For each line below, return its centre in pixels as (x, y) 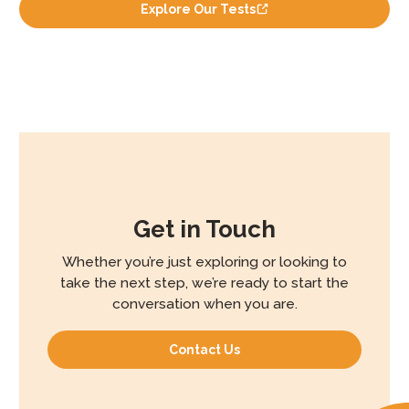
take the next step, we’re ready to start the (204, 282)
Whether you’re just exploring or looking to (204, 261)
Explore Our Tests (199, 10)
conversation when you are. (204, 303)
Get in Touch (204, 230)
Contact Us (204, 350)
